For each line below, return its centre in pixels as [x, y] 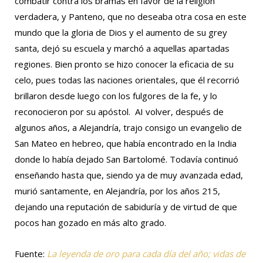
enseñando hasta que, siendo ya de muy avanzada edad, [129, 175]
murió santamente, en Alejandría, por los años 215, [117, 190]
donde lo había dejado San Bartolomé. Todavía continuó [127, 159]
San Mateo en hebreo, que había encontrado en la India [126, 143]
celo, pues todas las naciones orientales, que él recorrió [127, 80]
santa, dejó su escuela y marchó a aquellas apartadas [122, 48]
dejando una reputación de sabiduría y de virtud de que [126, 206]
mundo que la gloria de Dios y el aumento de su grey [121, 32]
